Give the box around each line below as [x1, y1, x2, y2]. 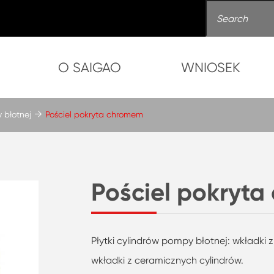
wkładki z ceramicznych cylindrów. [91, 254, 246, 266]
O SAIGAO [58, 59, 122, 75]
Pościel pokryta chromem [45, 109, 143, 119]
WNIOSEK [181, 59, 241, 75]
